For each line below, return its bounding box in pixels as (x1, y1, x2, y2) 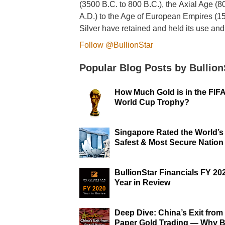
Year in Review (115, 178, 171, 187)
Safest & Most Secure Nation (115, 138, 224, 147)
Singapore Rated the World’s (115, 128, 224, 137)
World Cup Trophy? (115, 98, 190, 106)
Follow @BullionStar (79, 41, 154, 49)
